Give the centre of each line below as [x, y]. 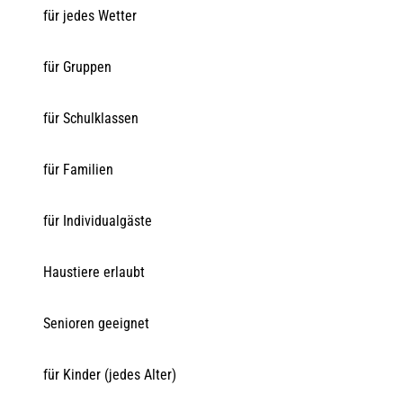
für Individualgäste [98, 220]
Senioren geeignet [96, 323]
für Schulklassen [91, 118]
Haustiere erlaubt [94, 272]
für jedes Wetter [90, 15]
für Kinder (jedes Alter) [110, 374]
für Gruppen [77, 67]
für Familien [78, 169]
